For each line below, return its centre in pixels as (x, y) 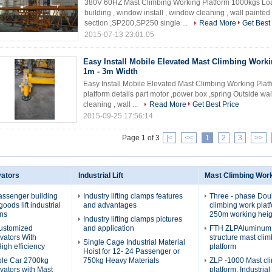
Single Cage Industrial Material (134, 242)
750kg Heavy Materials (121, 260)
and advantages (110, 205)
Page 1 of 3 (141, 138)
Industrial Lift (101, 175)
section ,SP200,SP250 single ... (137, 23)
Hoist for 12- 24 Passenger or (131, 251)
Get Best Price (216, 104)
